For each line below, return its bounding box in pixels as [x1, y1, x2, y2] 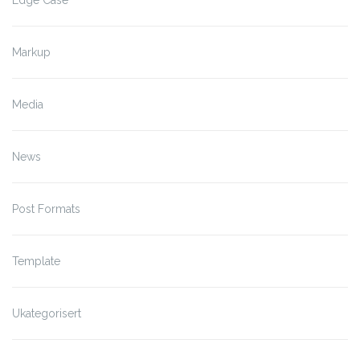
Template [12, 254, 60, 268]
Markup [12, 45, 51, 59]
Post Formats [12, 202, 80, 215]
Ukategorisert [12, 306, 81, 320]
